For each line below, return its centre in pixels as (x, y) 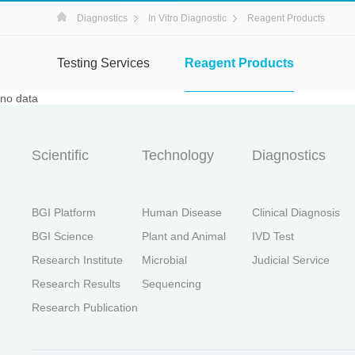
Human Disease (182, 212)
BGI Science (63, 236)
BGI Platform (64, 212)
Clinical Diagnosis (296, 212)
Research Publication (85, 307)
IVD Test (273, 236)
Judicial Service (291, 260)
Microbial (165, 260)
